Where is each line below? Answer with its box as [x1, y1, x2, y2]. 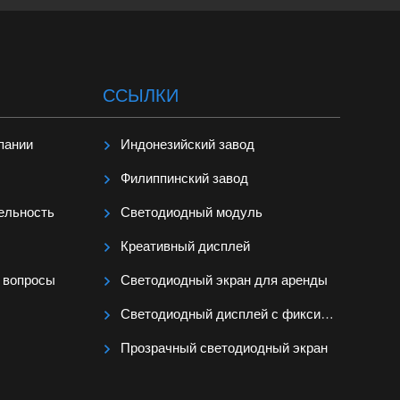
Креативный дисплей [120, 238, 250, 254]
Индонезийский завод [120, 137, 254, 153]
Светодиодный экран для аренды [120, 272, 328, 288]
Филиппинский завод [120, 171, 248, 187]
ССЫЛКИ [102, 86, 179, 106]
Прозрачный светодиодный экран [120, 340, 328, 356]
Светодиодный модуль [120, 204, 262, 221]
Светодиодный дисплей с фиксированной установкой [120, 306, 321, 322]
